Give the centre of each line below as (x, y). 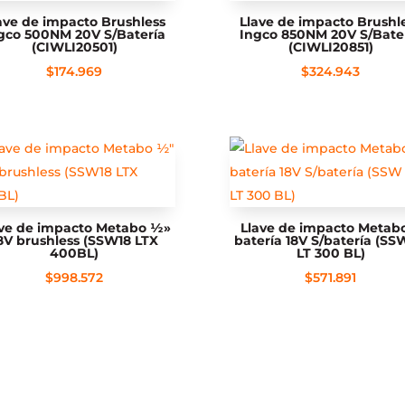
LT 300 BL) (330, 254)
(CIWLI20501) (74, 47)
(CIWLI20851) (330, 47)
